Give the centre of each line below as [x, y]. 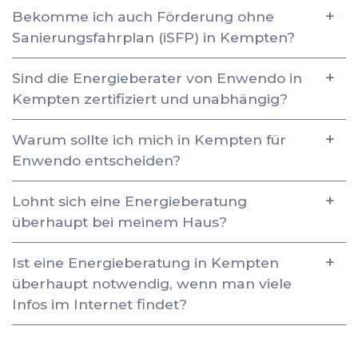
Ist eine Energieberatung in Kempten [145, 262]
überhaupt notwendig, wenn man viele [152, 283]
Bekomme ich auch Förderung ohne [143, 16]
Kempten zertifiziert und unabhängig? [150, 98]
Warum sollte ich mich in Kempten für [149, 139]
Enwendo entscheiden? [96, 160]
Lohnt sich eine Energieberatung [129, 201]
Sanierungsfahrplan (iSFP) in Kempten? [153, 37]
